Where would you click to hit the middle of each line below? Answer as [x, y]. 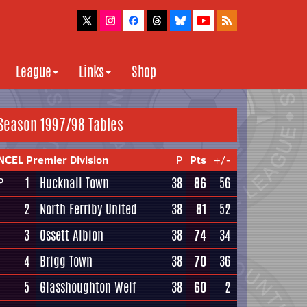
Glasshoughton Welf [88, 287]
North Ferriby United [88, 209]
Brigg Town [66, 261]
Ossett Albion [72, 235]
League [34, 72]
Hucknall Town [74, 183]
